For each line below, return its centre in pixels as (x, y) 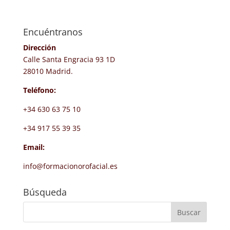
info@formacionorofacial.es (70, 166)
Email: (34, 147)
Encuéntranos (53, 32)
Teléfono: (40, 90)
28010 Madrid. (48, 71)
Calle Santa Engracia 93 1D (69, 59)
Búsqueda (45, 192)
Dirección (39, 47)
